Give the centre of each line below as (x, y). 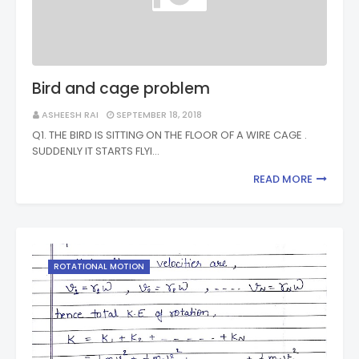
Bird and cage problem (121, 89)
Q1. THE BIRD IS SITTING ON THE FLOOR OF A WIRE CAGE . (169, 135)
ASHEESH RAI (70, 115)
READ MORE (283, 179)
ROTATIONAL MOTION (99, 266)
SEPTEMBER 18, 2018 (159, 115)
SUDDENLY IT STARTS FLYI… (96, 151)
